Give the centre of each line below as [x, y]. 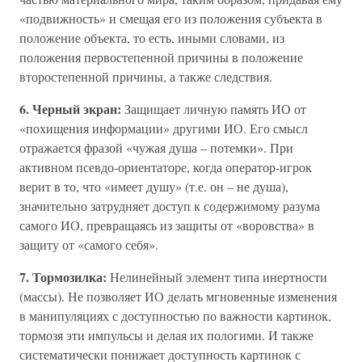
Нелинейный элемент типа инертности [219, 277]
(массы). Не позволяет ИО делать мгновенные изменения [178, 297]
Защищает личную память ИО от [215, 109]
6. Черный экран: [72, 109]
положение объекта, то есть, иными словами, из [152, 38]
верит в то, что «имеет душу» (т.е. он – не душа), [154, 187]
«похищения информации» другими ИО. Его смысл [164, 128]
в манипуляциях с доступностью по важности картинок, [175, 316]
